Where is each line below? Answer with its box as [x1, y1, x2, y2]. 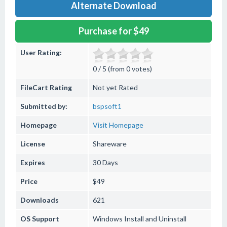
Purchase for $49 [78, 25, 149, 36]
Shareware [93, 139, 127, 148]
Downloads [20, 196, 59, 204]
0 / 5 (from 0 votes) [93, 64, 152, 73]
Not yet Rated [93, 83, 138, 92]
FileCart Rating [20, 83, 72, 92]
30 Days [93, 158, 118, 167]
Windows [93, 214, 123, 223]
